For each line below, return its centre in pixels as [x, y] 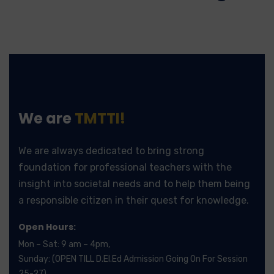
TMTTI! [100, 118]
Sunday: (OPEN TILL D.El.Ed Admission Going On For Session [133, 259]
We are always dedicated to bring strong [111, 150]
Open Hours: [47, 227]
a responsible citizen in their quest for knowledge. [134, 200]
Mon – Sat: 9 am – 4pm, [64, 244]
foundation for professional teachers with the [125, 167]
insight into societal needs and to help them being [134, 183]
